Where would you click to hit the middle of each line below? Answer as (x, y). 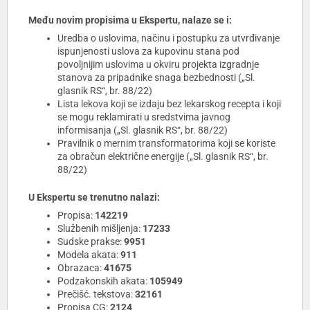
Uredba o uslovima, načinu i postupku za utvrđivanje (168, 38)
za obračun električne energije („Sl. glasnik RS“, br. (163, 157)
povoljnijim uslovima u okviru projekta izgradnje (158, 65)
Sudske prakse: (91, 242)
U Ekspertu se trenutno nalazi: (94, 198)
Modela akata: (89, 255)
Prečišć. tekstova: (96, 294)
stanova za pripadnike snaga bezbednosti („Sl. (156, 78)
